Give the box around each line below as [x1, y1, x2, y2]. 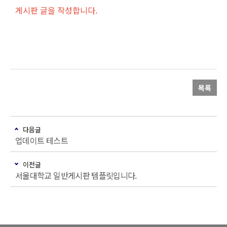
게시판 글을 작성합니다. [15, 4, 97, 17]
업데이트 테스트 [15, 134, 68, 146]
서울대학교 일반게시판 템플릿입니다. [15, 169, 137, 181]
